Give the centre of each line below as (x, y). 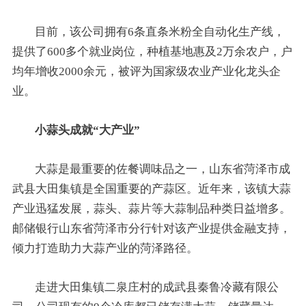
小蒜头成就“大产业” (88, 130)
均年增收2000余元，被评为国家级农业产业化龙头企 (146, 71)
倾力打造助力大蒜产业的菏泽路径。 (108, 248)
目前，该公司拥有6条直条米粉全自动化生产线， (160, 31)
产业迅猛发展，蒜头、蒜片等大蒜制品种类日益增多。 (151, 208)
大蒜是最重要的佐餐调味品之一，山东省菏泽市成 (163, 169)
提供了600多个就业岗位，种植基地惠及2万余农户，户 (152, 51)
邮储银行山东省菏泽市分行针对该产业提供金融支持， (151, 228)
